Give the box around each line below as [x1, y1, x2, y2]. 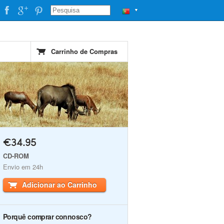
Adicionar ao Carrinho [22, 179, 97, 189]
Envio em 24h [3, 162, 43, 171]
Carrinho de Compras [51, 46, 117, 56]
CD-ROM [3, 151, 29, 160]
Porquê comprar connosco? [3, 211, 92, 221]
